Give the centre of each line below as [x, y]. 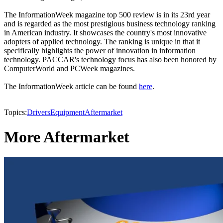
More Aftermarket [67, 137]
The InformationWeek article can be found [71, 87]
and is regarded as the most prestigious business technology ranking [110, 24]
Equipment [67, 112]
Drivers [39, 112]
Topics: [15, 112]
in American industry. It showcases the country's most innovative [105, 33]
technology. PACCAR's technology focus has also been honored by [110, 60]
